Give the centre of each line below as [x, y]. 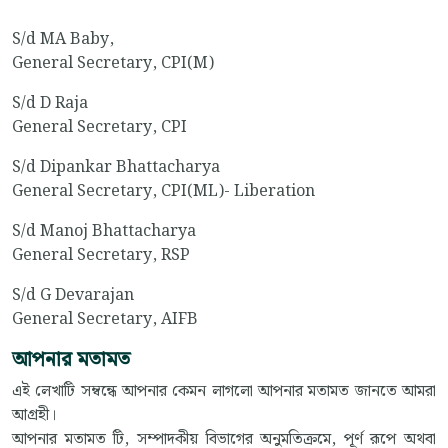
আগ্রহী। [34, 416]
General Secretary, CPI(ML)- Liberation [163, 192]
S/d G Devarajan [73, 296]
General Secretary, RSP [101, 256]
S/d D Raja [50, 104]
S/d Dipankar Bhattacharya [116, 168]
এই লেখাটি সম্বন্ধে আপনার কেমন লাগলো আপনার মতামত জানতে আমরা [224, 392]
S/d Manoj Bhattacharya [104, 232]
